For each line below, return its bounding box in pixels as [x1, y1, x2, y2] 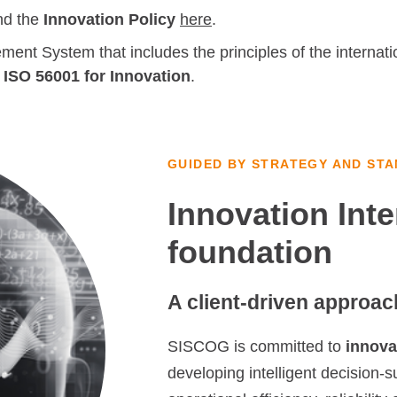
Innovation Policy [43, 11, 175, 28]
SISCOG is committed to [167, 338, 346, 355]
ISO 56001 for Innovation [4, 67, 191, 85]
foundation [167, 234, 332, 270]
